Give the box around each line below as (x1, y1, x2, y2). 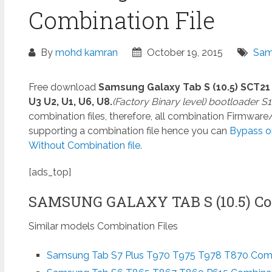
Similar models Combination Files (28, 220, 178, 232)
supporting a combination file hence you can (28, 124, 227, 137)
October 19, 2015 (144, 46, 223, 58)
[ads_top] (28, 166, 71, 178)
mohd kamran (55, 46, 118, 58)
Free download (28, 81, 98, 93)
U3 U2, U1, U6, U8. (28, 95, 112, 107)
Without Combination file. (28, 139, 142, 151)
